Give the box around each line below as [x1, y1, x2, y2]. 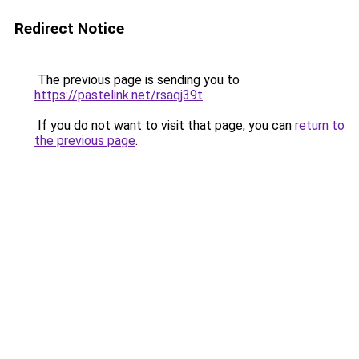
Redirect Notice [14, 19, 124, 38]
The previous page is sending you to [34, 72, 240, 87]
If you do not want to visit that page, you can [34, 118, 295, 133]
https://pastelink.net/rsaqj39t [34, 87, 203, 103]
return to [295, 118, 345, 133]
